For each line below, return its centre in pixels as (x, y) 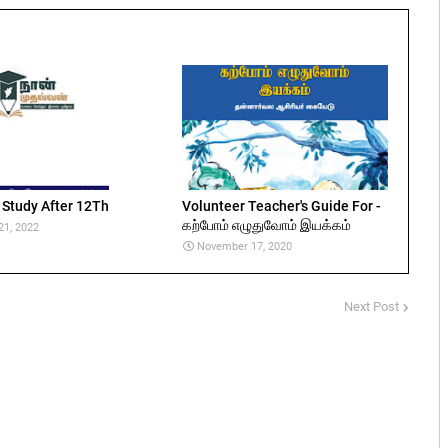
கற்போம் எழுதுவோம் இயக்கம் (266, 225)
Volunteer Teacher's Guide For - (281, 206)
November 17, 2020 (244, 246)
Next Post (371, 306)
